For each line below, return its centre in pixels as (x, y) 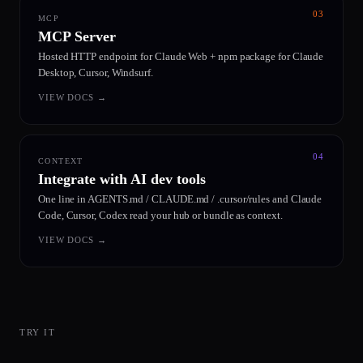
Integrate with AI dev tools (122, 179)
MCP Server (77, 36)
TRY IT (38, 332)
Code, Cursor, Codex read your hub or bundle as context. (160, 215)
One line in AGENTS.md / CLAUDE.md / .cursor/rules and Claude (180, 199)
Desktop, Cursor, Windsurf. (96, 73)
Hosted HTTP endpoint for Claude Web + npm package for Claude (181, 56)
